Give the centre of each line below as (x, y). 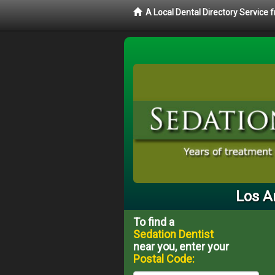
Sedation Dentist (173, 234)
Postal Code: (164, 258)
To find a (154, 222)
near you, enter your (181, 246)
